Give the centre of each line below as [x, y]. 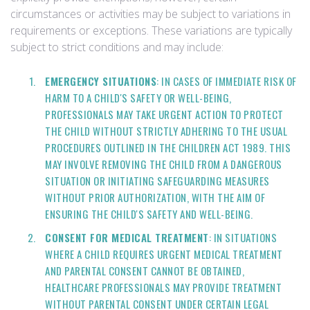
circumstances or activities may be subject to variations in [151, 14]
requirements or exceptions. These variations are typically [151, 30]
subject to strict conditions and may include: [117, 47]
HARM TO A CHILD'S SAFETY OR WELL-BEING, [138, 98]
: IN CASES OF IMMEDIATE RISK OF [227, 81]
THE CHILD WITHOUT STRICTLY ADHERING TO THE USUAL [166, 131]
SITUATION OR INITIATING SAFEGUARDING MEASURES [157, 181]
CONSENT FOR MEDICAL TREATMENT [127, 237]
